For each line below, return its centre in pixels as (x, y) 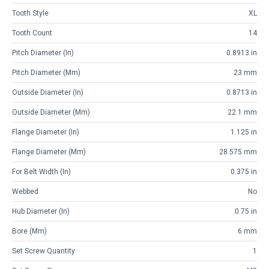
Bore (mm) (29, 231)
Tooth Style (30, 14)
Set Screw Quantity (44, 251)
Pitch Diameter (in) (43, 53)
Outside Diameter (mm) (51, 113)
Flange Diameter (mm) (49, 152)
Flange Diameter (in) (46, 132)
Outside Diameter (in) (48, 93)
